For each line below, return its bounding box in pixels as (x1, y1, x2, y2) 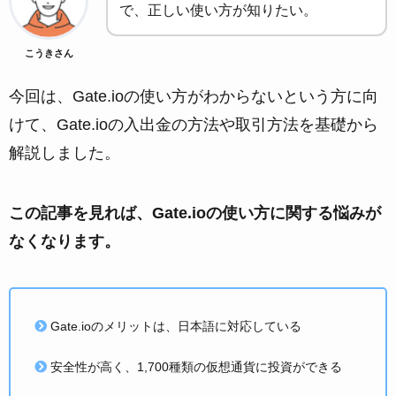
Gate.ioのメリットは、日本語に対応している (49, 319, 301, 334)
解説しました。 (9, 144, 120, 163)
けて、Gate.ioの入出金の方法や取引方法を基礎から (9, 116, 378, 134)
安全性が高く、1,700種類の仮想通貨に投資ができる (49, 359, 342, 374)
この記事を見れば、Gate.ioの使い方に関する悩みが (9, 204, 381, 223)
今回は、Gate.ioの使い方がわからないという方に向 (9, 88, 378, 106)
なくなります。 (9, 232, 120, 251)
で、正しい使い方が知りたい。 (119, 3, 317, 19)
